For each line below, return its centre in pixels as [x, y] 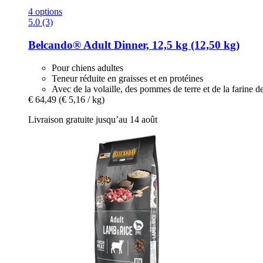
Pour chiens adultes [87, 68]
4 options [45, 12]
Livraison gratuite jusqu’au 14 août [93, 119]
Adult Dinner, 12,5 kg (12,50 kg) [160, 45]
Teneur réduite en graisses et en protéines [127, 78]
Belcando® [55, 45]
